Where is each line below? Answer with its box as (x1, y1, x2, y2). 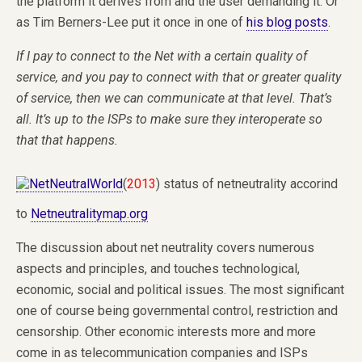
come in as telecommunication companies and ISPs (16, 344, 308, 360)
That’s (296, 90, 332, 106)
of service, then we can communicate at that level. (16, 90, 296, 106)
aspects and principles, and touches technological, (16, 260, 300, 276)
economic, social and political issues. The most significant (16, 281, 344, 297)
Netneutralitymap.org (31, 205, 148, 221)
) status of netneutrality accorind (156, 175, 338, 192)
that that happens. (16, 132, 118, 148)
